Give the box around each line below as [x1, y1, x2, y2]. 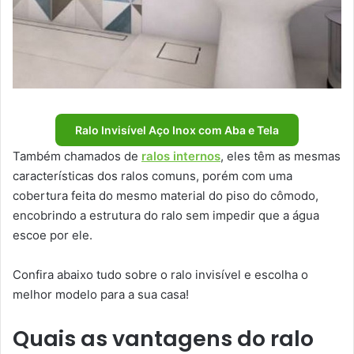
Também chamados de [13, 149, 141, 164]
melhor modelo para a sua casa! [13, 287, 189, 303]
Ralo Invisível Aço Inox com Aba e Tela [75, 123, 279, 137]
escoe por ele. [13, 228, 92, 243]
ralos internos [141, 149, 220, 164]
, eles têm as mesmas [220, 149, 341, 164]
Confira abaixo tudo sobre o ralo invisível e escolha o [13, 267, 308, 283]
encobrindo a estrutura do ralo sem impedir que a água [13, 208, 319, 224]
